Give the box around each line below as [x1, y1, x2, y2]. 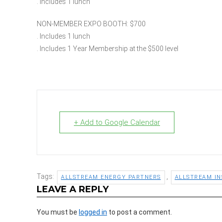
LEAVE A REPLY [37, 183, 109, 195]
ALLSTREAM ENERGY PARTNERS [61, 173, 161, 180]
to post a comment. [107, 208, 172, 216]
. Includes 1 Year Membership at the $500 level [37, 44, 178, 53]
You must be [37, 208, 79, 216]
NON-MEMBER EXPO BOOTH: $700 [37, 19, 146, 28]
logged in [79, 208, 107, 216]
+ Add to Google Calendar [74, 117, 160, 127]
